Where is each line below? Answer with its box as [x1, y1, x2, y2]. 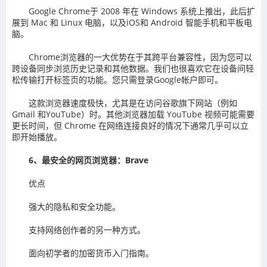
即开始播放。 [12, 131, 62, 143]
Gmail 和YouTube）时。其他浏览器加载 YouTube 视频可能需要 [12, 108, 254, 120]
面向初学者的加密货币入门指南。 [29, 247, 154, 259]
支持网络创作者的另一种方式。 [29, 224, 145, 236]
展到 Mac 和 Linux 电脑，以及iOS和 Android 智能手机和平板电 [12, 17, 252, 29]
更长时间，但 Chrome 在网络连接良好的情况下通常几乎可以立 [12, 120, 249, 132]
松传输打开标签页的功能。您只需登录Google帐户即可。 [12, 74, 223, 86]
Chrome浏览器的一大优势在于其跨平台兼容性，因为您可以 [29, 51, 252, 63]
